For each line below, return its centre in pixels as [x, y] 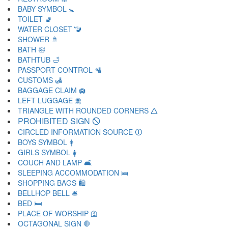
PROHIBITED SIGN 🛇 [59, 121]
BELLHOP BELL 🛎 [48, 193]
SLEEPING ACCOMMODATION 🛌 [73, 173]
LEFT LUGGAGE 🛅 [50, 100]
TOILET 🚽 [35, 19]
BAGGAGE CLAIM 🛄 [52, 90]
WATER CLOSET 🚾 [50, 29]
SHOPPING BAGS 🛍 [52, 183]
